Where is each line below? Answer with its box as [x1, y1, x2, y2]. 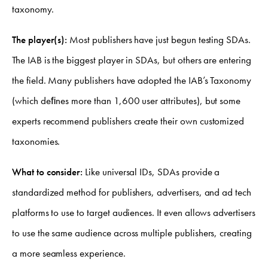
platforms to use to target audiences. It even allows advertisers [12, 206, 255, 220]
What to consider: [12, 165, 86, 179]
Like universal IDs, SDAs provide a [85, 165, 220, 179]
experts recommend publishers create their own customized [12, 114, 245, 128]
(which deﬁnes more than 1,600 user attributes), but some [12, 94, 241, 108]
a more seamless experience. [12, 246, 126, 260]
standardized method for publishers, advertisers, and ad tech [12, 185, 251, 199]
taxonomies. [12, 135, 60, 148]
